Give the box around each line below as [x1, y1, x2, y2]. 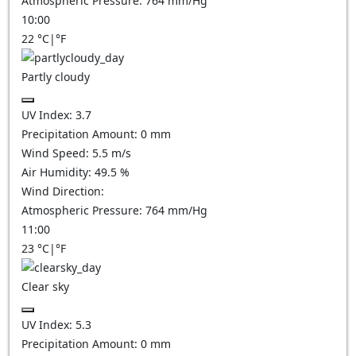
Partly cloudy [21, 69, 90, 84]
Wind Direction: [21, 184, 104, 199]
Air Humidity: [21, 164, 95, 180]
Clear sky [21, 279, 69, 294]
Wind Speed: [21, 145, 92, 161]
